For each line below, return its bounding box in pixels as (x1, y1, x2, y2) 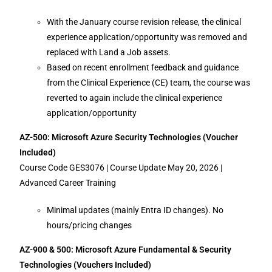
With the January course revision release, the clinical (47, 17, 242, 27)
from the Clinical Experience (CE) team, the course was (47, 78, 251, 87)
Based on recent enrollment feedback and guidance (47, 63, 239, 72)
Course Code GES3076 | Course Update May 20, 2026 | (19, 163, 223, 172)
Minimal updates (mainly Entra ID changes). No (47, 205, 224, 215)
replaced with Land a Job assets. (47, 47, 175, 57)
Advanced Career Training (19, 178, 118, 188)
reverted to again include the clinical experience (47, 93, 223, 103)
